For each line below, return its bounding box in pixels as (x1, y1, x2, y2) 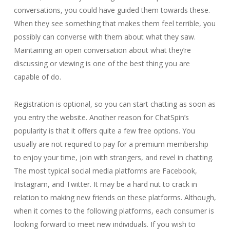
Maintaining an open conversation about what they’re (13, 45, 191, 55)
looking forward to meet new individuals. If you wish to (13, 219, 196, 229)
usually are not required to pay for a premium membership (13, 139, 208, 149)
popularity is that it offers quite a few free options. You (13, 126, 195, 136)
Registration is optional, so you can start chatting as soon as (13, 99, 216, 109)
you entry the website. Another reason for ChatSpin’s (13, 112, 189, 122)
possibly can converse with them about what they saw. (13, 32, 196, 42)
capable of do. (13, 72, 61, 82)
